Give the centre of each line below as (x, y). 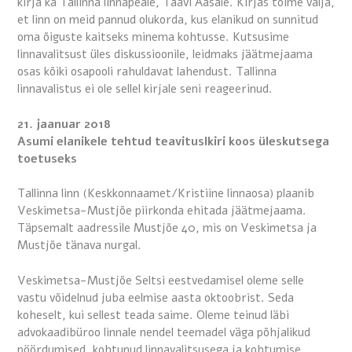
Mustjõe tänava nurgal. (79, 246)
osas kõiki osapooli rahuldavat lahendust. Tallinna (147, 72)
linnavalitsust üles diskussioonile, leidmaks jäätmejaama (165, 55)
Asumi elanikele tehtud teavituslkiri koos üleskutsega (173, 141)
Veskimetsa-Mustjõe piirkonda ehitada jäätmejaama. (162, 211)
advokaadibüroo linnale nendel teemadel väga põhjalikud (164, 332)
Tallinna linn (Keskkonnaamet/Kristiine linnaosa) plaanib (166, 194)
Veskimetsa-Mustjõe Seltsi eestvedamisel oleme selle (161, 280)
